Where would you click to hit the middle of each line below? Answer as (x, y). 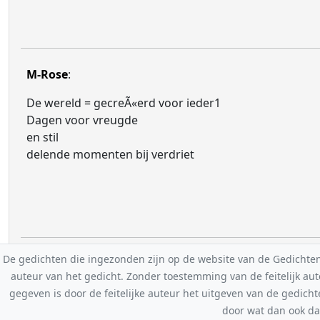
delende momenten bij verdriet (110, 154)
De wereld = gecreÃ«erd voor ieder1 (124, 103)
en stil (42, 137)
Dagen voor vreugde (82, 120)
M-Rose (47, 74)
